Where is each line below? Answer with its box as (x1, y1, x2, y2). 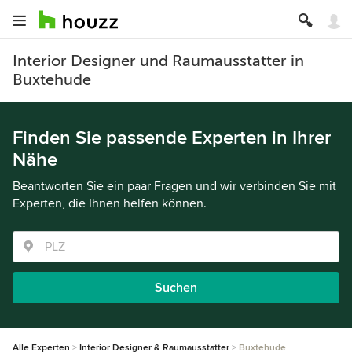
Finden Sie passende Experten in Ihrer (13, 126, 331, 149)
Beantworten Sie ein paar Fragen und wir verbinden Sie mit (13, 178, 336, 194)
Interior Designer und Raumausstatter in (13, 52, 304, 70)
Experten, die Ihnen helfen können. (13, 196, 207, 211)
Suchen (155, 280, 197, 295)
